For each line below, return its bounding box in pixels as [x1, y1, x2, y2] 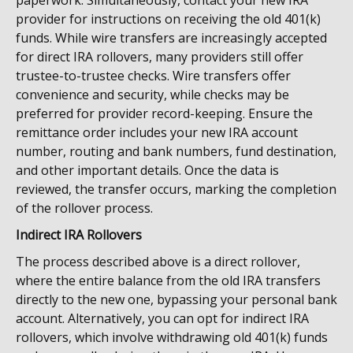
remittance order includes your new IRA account [16, 124, 298, 141]
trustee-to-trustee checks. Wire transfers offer [16, 67, 291, 84]
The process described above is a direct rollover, [16, 253, 300, 270]
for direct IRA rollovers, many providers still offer [16, 48, 303, 65]
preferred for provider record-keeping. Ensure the [16, 105, 313, 122]
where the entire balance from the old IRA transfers [16, 272, 321, 289]
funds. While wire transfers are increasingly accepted [16, 29, 327, 46]
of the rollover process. [16, 199, 156, 217]
